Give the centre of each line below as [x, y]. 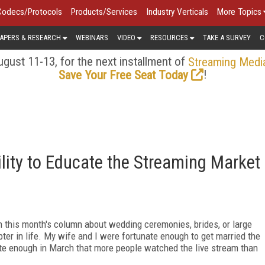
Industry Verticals [177, 12]
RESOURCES [169, 37]
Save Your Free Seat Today [123, 75]
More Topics [239, 12]
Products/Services [104, 12]
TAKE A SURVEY [227, 37]
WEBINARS [92, 37]
